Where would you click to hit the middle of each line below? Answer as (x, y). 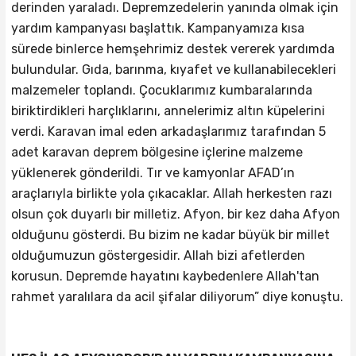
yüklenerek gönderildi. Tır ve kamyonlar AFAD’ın (153, 173)
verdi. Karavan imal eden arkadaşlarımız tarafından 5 (168, 132)
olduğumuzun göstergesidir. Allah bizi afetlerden (158, 256)
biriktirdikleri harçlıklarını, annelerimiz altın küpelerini (168, 111)
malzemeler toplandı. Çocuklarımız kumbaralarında (161, 91)
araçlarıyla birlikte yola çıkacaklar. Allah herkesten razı (171, 194)
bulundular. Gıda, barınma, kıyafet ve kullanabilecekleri (173, 70)
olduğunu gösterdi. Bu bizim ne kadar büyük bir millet (170, 235)
